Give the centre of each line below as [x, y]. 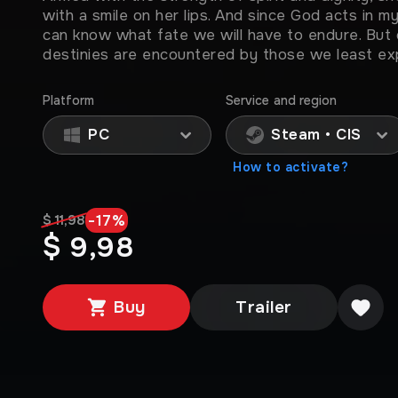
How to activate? [291, 167]
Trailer [264, 307]
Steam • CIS [316, 135]
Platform [69, 100]
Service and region [282, 100]
